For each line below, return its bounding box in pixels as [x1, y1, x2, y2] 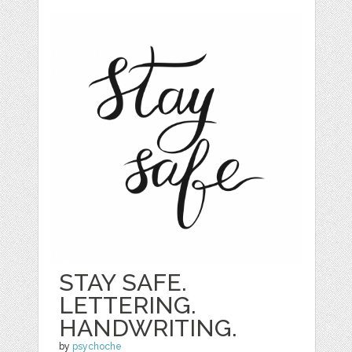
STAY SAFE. [59, 268, 188, 296]
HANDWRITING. [59, 313, 238, 342]
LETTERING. [59, 291, 197, 319]
